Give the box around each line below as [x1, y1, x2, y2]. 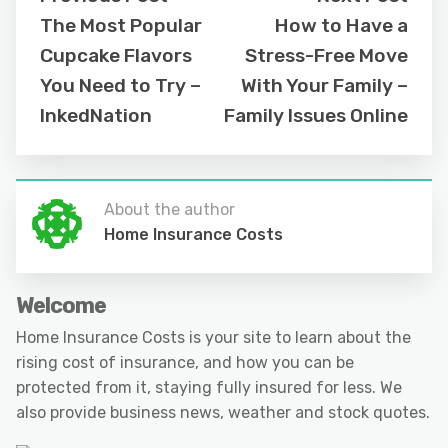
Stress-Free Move [245, 44, 408, 67]
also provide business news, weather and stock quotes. [16, 403, 430, 422]
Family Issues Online [224, 104, 408, 127]
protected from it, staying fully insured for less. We [16, 378, 402, 397]
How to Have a [275, 14, 408, 37]
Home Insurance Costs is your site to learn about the [16, 328, 411, 347]
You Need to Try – [40, 74, 201, 97]
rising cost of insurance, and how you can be [16, 353, 354, 372]
